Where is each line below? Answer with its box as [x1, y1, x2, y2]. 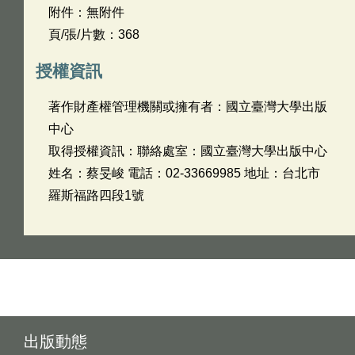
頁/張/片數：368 [48, 28, 139, 41]
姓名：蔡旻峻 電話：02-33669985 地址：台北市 [48, 166, 320, 180]
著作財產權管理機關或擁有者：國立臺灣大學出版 [48, 100, 327, 113]
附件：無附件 [48, 6, 124, 19]
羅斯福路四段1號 [48, 189, 144, 202]
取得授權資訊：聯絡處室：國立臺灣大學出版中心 [48, 144, 327, 158]
